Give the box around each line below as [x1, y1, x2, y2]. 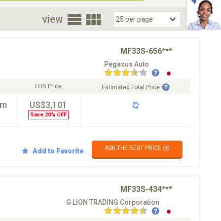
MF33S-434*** [120, 184, 172, 194]
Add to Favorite [33, 147, 84, 155]
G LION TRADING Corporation [66, 198, 159, 206]
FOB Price [35, 83, 62, 90]
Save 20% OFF [30, 111, 67, 118]
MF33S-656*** [120, 46, 172, 56]
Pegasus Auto [104, 60, 149, 68]
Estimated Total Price [101, 84, 160, 91]
